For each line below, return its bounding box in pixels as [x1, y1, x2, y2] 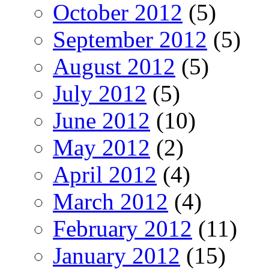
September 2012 [53, 26, 207, 53]
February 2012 [53, 216, 192, 242]
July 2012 [53, 80, 147, 107]
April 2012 [53, 162, 157, 188]
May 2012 [53, 134, 150, 161]
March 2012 [53, 189, 168, 215]
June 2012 [53, 107, 150, 134]
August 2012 [53, 53, 175, 80]
